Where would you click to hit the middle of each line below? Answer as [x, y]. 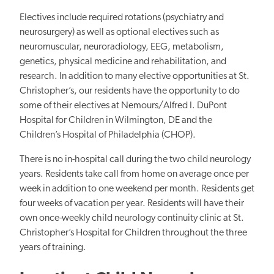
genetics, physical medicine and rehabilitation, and [123, 61]
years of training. [53, 247]
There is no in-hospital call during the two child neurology [135, 159]
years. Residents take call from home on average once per [134, 174]
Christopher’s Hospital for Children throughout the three [133, 233]
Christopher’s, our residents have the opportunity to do [130, 91]
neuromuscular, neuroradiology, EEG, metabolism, [122, 47]
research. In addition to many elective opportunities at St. [135, 76]
